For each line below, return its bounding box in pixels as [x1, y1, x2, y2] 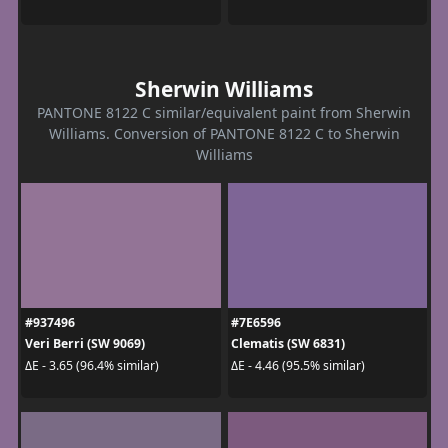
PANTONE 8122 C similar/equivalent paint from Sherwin [37, 103, 411, 123]
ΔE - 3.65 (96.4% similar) [24, 356, 159, 374]
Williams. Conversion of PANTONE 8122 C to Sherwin [48, 124, 400, 144]
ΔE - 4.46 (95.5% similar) [231, 356, 365, 374]
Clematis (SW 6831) [231, 335, 345, 353]
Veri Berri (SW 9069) [24, 335, 145, 353]
